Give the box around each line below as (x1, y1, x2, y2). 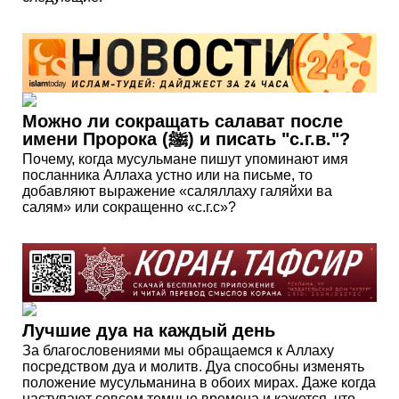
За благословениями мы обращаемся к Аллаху (22, 343, 334, 359)
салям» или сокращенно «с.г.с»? (22, 199, 236, 215)
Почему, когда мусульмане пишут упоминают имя (22, 151, 348, 167)
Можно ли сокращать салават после (22, 110, 343, 131)
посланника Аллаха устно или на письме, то (22, 167, 313, 183)
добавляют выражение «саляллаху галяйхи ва (22, 183, 332, 199)
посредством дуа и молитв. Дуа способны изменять (22, 359, 364, 375)
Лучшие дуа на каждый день (22, 321, 275, 341)
